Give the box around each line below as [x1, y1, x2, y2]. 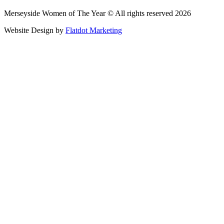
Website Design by [4, 26, 65, 35]
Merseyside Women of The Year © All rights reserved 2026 [4, 9, 191, 18]
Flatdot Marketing [65, 26, 122, 35]
